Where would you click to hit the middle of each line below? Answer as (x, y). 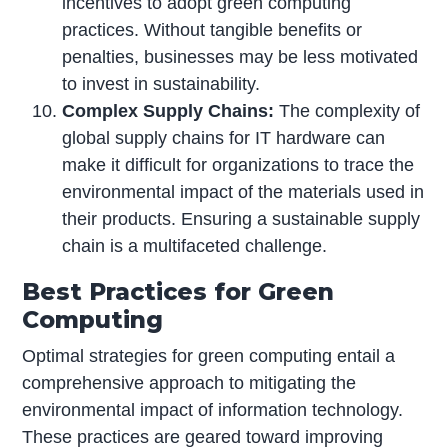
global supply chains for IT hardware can (224, 138)
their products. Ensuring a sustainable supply (241, 219)
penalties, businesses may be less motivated (240, 57)
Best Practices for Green (178, 292)
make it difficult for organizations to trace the (238, 165)
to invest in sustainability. (161, 84)
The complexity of (347, 111)
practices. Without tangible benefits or (212, 30)
